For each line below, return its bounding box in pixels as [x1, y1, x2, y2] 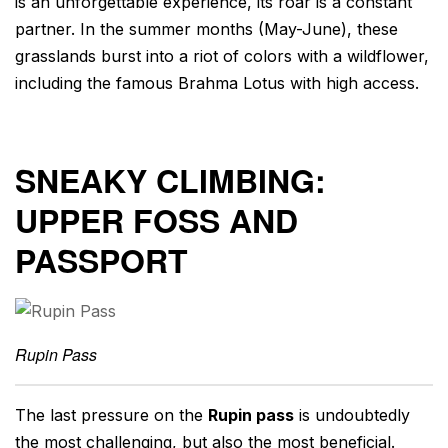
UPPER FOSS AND [15, 196, 298, 243]
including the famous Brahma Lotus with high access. [15, 72, 419, 93]
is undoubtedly [294, 405, 410, 426]
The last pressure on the [15, 405, 208, 426]
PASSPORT [15, 236, 188, 283]
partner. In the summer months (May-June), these [15, 18, 398, 39]
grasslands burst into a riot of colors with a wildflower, [15, 45, 429, 66]
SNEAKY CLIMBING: [15, 156, 326, 203]
